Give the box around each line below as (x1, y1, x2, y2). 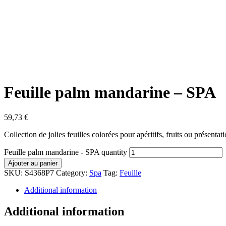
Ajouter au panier (8, 159, 58, 167)
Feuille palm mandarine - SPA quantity (4, 147, 127, 156)
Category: (56, 168, 89, 177)
